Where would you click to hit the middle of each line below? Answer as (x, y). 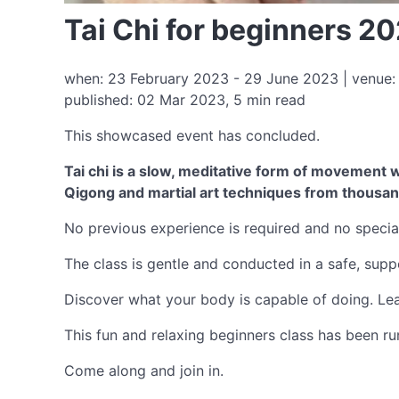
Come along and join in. (144, 370)
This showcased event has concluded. (192, 135)
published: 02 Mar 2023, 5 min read (185, 100)
